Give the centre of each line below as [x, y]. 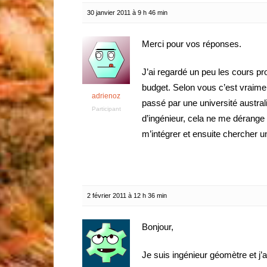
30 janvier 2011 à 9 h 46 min [127, 13]
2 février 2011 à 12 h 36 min [127, 195]
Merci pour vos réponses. [192, 44]
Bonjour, [158, 227]
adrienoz [106, 96]
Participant [106, 109]
